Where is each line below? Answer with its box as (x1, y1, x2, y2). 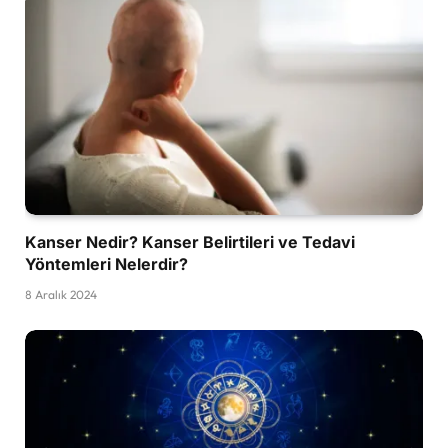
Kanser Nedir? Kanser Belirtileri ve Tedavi (25, 231, 355, 252)
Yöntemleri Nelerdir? (25, 253, 188, 274)
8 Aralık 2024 (25, 286, 97, 302)
